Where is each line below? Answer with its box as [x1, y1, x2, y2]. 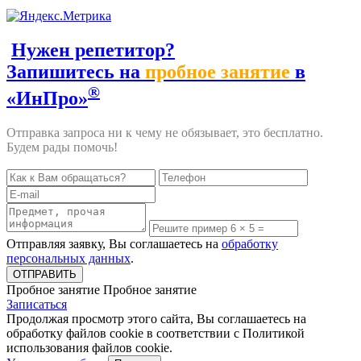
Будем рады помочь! [6, 140, 118, 155]
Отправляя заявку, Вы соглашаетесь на [6, 237, 222, 251]
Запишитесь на [6, 61, 145, 83]
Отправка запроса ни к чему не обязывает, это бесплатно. [6, 126, 323, 140]
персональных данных [6, 251, 131, 266]
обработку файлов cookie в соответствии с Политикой [6, 326, 305, 341]
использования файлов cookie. [6, 341, 172, 355]
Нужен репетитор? [11, 39, 175, 61]
